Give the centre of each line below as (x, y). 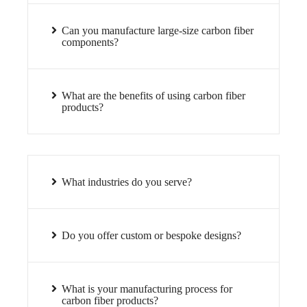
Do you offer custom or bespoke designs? (152, 236)
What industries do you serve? (127, 182)
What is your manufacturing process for (147, 289)
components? (90, 42)
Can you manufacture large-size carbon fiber (158, 31)
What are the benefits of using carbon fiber (154, 96)
